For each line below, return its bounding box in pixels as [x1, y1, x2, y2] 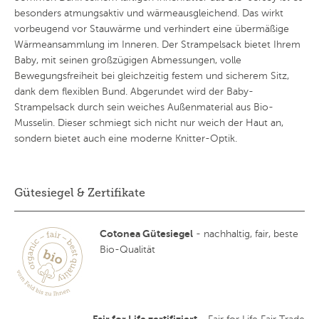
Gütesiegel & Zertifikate [14, 186, 145, 200]
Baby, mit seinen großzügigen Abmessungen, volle [14, 55, 241, 66]
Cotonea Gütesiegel [100, 228, 193, 240]
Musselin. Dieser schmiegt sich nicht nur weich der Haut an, [14, 117, 283, 129]
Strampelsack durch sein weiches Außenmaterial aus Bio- [14, 102, 273, 113]
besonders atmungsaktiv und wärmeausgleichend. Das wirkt [14, 8, 283, 19]
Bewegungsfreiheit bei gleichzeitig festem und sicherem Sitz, [14, 70, 289, 82]
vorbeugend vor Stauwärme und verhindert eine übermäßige [14, 23, 289, 35]
